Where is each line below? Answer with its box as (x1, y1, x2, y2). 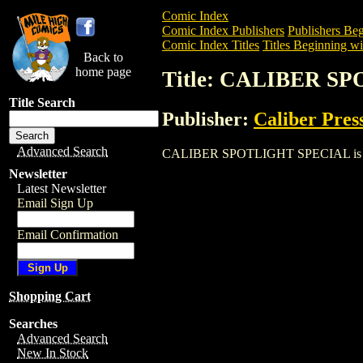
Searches (9, 317, 58, 331)
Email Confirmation (17, 228, 118, 241)
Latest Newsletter (17, 181, 106, 195)
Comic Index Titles (162, 38, 259, 52)
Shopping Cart (9, 289, 91, 303)
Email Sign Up (17, 196, 93, 210)
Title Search (9, 96, 75, 109)
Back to (83, 50, 123, 64)
